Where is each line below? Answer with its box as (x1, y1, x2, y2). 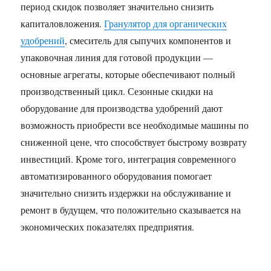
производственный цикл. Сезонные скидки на (21, 85, 214, 97)
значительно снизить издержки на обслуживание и (21, 186, 232, 199)
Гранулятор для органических (104, 17, 227, 30)
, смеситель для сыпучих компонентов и (65, 34, 232, 47)
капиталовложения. (21, 17, 105, 30)
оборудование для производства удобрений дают (21, 102, 223, 114)
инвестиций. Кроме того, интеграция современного (21, 152, 237, 165)
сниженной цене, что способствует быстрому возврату (21, 135, 247, 148)
